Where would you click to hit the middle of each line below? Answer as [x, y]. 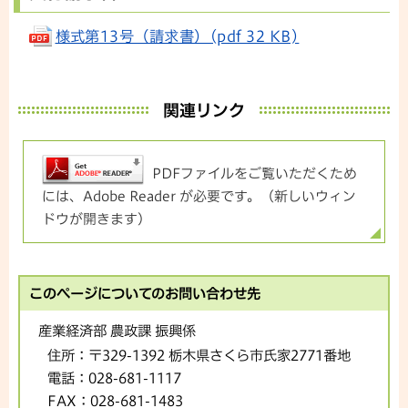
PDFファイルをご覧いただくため [255, 174]
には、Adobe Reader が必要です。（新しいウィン [199, 197]
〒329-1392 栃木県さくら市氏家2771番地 [219, 356]
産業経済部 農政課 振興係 [117, 331]
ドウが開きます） [97, 219]
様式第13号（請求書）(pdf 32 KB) [177, 36]
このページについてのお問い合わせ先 [145, 294]
